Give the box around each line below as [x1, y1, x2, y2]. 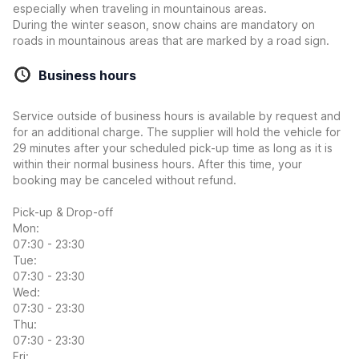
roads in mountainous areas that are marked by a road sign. [13, 34, 329, 47]
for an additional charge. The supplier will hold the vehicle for [13, 125, 341, 139]
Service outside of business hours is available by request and [13, 109, 341, 123]
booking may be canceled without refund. [13, 173, 236, 187]
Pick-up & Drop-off [13, 205, 113, 219]
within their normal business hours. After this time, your [13, 157, 302, 171]
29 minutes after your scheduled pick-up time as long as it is [13, 141, 333, 155]
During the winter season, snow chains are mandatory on [13, 18, 315, 31]
